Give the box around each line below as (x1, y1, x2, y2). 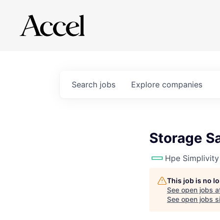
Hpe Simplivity (165, 153, 219, 163)
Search (72, 80, 100, 89)
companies (162, 80, 202, 89)
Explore (131, 80, 162, 89)
